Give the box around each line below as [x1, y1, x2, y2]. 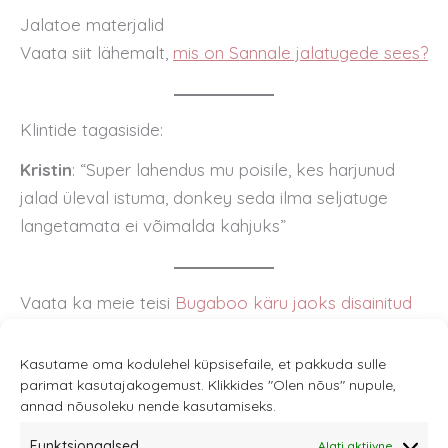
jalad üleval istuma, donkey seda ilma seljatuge [20, 187, 388, 209]
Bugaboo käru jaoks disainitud [175, 292, 412, 314]
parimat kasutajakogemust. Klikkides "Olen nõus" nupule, [20, 376, 396, 394]
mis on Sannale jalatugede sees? [173, 42, 428, 64]
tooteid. [20, 320, 80, 342]
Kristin [20, 159, 72, 181]
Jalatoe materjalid [20, 14, 164, 36]
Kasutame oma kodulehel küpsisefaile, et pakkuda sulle [20, 355, 386, 373]
